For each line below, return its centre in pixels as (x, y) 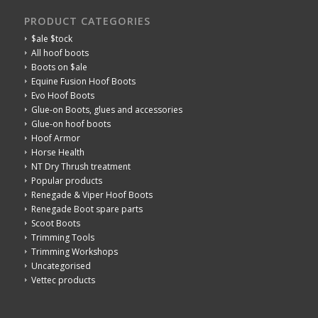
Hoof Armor (55, 138)
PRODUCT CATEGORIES (87, 21)
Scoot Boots (55, 223)
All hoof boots (60, 53)
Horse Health (57, 152)
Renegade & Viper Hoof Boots (92, 194)
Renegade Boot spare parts (87, 209)
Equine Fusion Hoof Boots (83, 81)
